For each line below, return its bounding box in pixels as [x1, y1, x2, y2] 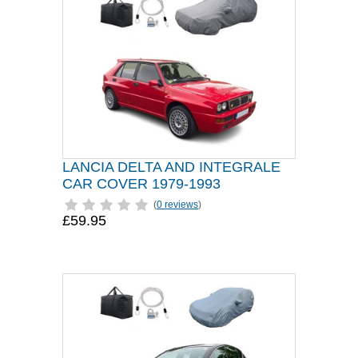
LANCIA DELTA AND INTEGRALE [62, 159, 280, 175]
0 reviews [157, 199, 198, 210]
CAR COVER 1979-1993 [62, 176, 221, 192]
